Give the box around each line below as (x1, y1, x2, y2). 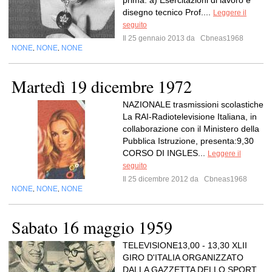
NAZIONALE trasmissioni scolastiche (123, 100, 263, 109)
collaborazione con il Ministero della (123, 124, 259, 134)
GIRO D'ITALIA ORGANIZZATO (123, 253, 243, 262)
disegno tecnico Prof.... (123, 7, 213, 17)
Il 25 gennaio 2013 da (123, 34, 199, 42)
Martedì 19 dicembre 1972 (12, 75, 192, 98)
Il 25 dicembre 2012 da (123, 175, 202, 183)
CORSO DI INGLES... (123, 148, 208, 158)
